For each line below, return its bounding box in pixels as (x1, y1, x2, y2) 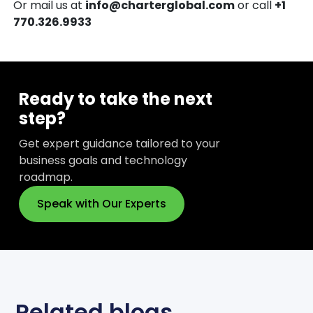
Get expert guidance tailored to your (19, 135, 220, 152)
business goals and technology (19, 152, 187, 168)
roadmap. (19, 168, 73, 185)
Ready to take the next (19, 87, 212, 110)
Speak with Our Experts (37, 195, 166, 212)
